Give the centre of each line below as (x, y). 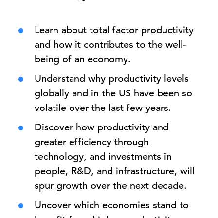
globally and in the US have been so (113, 93)
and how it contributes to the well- (110, 45)
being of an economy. (83, 59)
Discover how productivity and (102, 127)
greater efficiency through (92, 142)
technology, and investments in (103, 156)
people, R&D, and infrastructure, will (115, 171)
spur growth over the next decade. (111, 186)
